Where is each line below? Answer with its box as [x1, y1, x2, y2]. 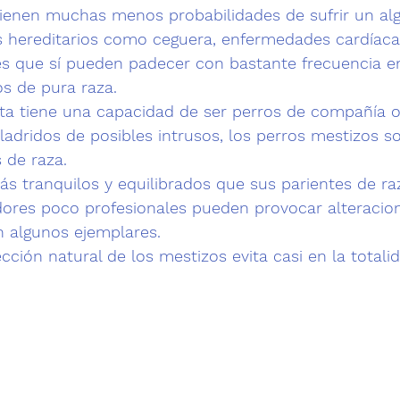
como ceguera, [98, 29, 221, 48]
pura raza [41, 77, 113, 96]
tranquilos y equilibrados [22, 173, 211, 193]
